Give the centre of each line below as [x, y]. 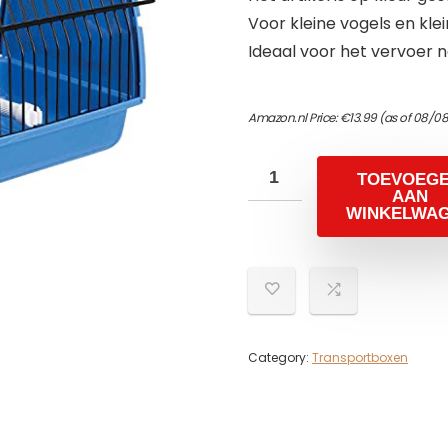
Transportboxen [360, 357]
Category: [280, 357]
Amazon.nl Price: [294, 117]
